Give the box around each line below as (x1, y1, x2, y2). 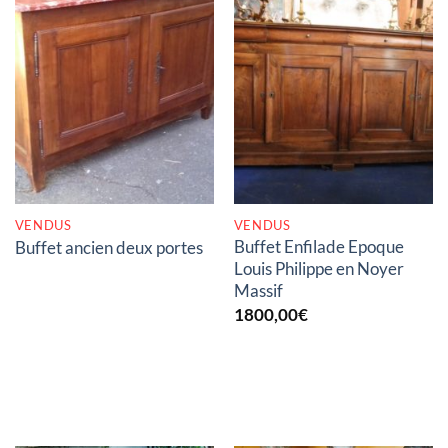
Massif (233, 279, 283, 301)
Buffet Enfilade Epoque (233, 235, 404, 257)
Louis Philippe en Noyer (233, 257, 404, 279)
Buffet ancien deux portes (14, 237, 203, 259)
